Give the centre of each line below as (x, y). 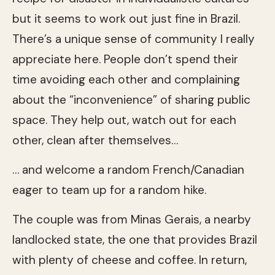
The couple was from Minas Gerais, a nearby (132, 219)
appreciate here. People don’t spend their (125, 59)
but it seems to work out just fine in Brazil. (126, 18)
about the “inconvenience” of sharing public (131, 99)
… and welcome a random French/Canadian (128, 169)
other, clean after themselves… (95, 140)
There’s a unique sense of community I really (134, 39)
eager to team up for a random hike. (109, 190)
